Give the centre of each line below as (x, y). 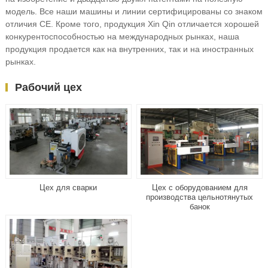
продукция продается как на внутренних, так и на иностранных (129, 49)
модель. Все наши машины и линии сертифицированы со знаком (134, 11)
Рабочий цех (48, 87)
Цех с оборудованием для (200, 187)
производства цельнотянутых (200, 197)
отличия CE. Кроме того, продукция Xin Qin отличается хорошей (132, 24)
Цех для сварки (68, 187)
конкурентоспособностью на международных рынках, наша (122, 36)
